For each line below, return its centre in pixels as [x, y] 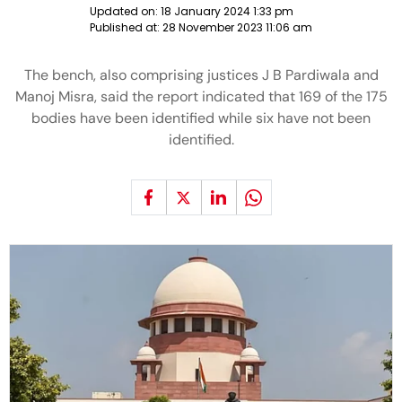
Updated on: [125, 11]
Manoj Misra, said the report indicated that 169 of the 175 [201, 96]
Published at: [126, 27]
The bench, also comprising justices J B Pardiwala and [201, 75]
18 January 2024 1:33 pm [227, 11]
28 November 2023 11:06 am [237, 27]
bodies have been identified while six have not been [201, 118]
